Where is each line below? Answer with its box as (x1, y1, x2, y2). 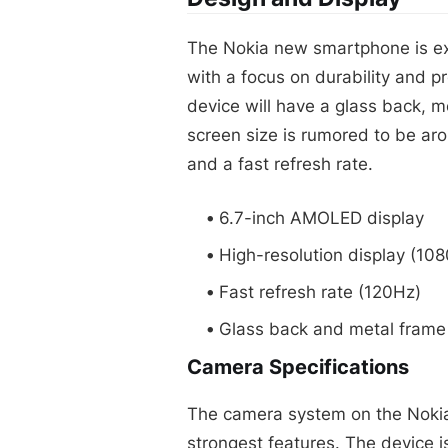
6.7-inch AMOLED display (219, 207, 424, 228)
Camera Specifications (187, 354, 409, 379)
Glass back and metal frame (219, 318, 446, 339)
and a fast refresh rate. (187, 153, 373, 174)
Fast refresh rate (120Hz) (219, 281, 421, 302)
